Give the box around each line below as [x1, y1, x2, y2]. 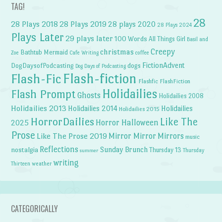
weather [32, 160, 53, 167]
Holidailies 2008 [159, 92, 204, 100]
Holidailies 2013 [11, 103, 67, 113]
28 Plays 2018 [11, 19, 58, 29]
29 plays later [65, 34, 113, 43]
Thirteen [11, 160, 31, 166]
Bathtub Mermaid [20, 48, 68, 56]
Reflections [40, 144, 79, 154]
